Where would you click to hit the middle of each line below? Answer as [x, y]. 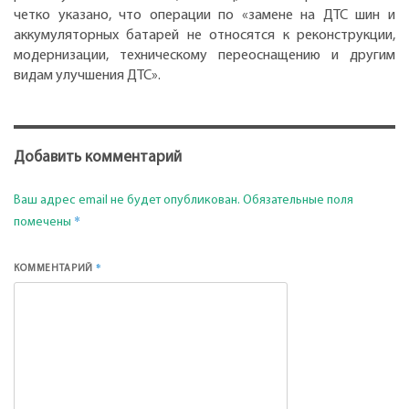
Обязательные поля [298, 200]
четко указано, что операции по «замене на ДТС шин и [204, 16]
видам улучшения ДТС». [87, 76]
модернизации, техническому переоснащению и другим [204, 56]
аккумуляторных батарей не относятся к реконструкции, [204, 36]
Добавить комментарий [98, 158]
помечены [44, 222]
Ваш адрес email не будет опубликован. [127, 200]
